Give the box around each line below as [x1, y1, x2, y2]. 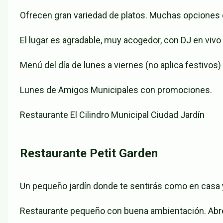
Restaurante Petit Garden [20, 146, 158, 161]
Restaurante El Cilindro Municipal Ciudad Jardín [20, 110, 205, 120]
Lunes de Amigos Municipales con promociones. [20, 85, 212, 96]
